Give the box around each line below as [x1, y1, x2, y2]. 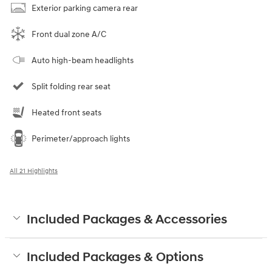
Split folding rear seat [32, 81, 110, 92]
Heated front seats [32, 107, 101, 118]
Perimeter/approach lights [32, 133, 130, 144]
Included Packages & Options [27, 249, 203, 265]
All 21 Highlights [10, 166, 58, 175]
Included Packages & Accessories [27, 211, 227, 228]
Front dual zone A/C [32, 29, 106, 39]
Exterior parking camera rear [32, 2, 138, 13]
